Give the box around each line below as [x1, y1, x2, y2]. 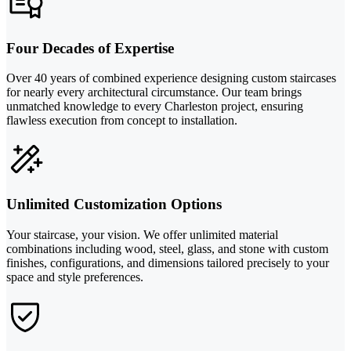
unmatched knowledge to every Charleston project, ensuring [6, 100, 303, 114]
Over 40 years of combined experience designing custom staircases [6, 71, 336, 85]
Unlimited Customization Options [6, 196, 222, 213]
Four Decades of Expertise [6, 39, 174, 56]
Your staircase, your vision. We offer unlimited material [6, 227, 278, 241]
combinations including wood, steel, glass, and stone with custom [6, 241, 328, 255]
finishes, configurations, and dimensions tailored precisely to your [6, 255, 329, 270]
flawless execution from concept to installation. [6, 114, 237, 128]
